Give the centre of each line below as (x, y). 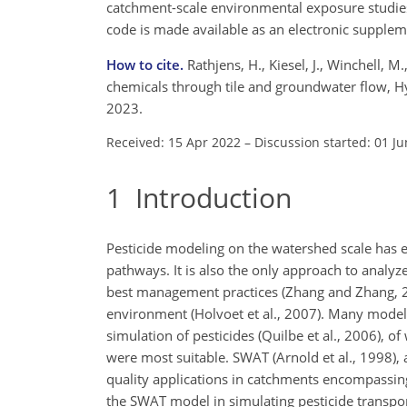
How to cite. (147, 64)
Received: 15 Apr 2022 (174, 142)
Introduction (207, 197)
